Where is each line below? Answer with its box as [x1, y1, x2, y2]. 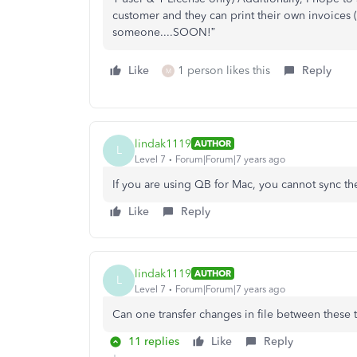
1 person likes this [178, 64, 270, 77]
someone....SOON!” [112, 25, 215, 39]
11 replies [128, 335, 179, 348]
